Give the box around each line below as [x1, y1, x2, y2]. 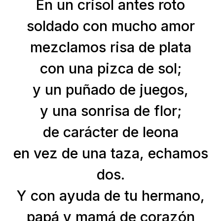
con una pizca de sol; [39, 60, 182, 77]
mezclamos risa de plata [30, 38, 191, 56]
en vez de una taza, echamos [13, 145, 208, 162]
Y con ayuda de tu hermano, [16, 187, 205, 204]
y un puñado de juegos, [33, 81, 188, 98]
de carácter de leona [42, 123, 179, 141]
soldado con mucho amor [26, 17, 195, 35]
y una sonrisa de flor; [39, 102, 182, 119]
